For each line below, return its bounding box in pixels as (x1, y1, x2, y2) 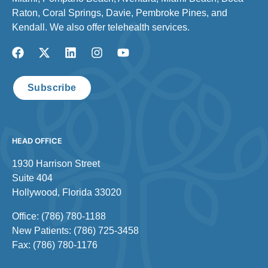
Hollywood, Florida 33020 (12, 187, 121, 198)
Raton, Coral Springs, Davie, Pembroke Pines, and (12, 8, 227, 19)
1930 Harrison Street (12, 159, 100, 169)
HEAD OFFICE (12, 136, 62, 147)
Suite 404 (12, 173, 53, 184)
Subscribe (28, 83, 77, 93)
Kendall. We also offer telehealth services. (12, 22, 190, 33)
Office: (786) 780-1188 (12, 211, 106, 222)
